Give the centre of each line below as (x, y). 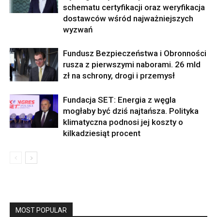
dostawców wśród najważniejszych (128, 18)
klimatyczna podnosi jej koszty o (123, 122)
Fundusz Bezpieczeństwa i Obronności (135, 53)
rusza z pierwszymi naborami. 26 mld (132, 64)
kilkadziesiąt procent (102, 133)
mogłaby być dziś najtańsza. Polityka (131, 111)
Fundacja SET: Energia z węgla (119, 100)
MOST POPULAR (41, 210)
